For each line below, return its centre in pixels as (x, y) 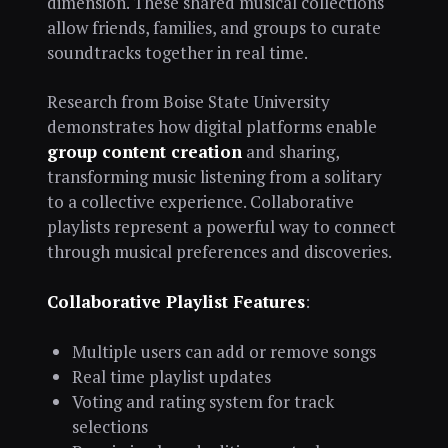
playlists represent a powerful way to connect (221, 227)
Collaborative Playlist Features (175, 302)
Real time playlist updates (171, 376)
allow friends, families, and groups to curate (213, 27)
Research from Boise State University (188, 102)
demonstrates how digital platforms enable (211, 127)
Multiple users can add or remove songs (223, 351)
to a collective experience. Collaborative (200, 202)
